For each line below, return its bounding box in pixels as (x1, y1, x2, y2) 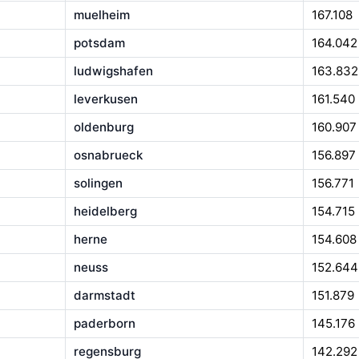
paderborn (73, 316, 135, 332)
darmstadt (73, 288, 135, 304)
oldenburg (73, 119, 134, 135)
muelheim (73, 7, 130, 23)
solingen (73, 175, 123, 192)
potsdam (73, 35, 125, 51)
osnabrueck (73, 147, 143, 163)
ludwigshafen (73, 63, 153, 79)
